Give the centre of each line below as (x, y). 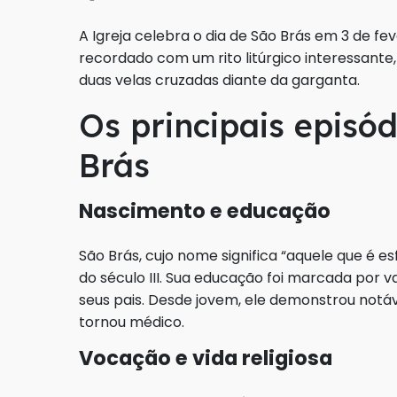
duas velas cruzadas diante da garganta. (219, 81)
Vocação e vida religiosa (206, 358)
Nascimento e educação (205, 211)
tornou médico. (133, 323)
